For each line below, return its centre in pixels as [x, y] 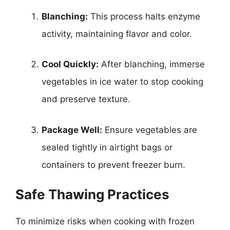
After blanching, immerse [152, 64]
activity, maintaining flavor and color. [117, 34]
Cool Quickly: [70, 64]
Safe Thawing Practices [92, 194]
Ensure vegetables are [150, 130]
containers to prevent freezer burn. [113, 165]
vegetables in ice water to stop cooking [122, 82]
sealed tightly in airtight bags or [107, 147]
